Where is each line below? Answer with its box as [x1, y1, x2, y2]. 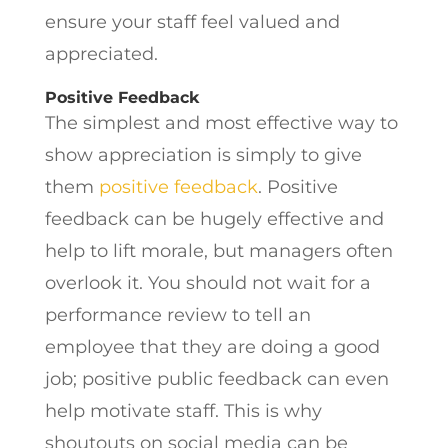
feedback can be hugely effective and [44, 208, 384, 230]
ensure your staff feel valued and [44, 11, 340, 33]
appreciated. [44, 43, 163, 65]
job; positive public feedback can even [44, 368, 389, 390]
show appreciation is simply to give [44, 144, 362, 166]
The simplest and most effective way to [44, 112, 398, 134]
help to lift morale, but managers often [44, 240, 393, 262]
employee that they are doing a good [44, 336, 380, 358]
